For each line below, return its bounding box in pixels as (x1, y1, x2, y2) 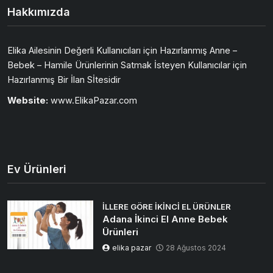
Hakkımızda (7, 5, 70, 19)
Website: (7, 95, 48, 106)
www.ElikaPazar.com (48, 95, 137, 106)
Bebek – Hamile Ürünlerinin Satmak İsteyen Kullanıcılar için (7, 60, 247, 71)
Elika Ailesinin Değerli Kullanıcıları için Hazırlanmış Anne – (7, 45, 237, 56)
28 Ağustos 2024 (166, 243, 227, 253)
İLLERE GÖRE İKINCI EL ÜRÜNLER (102, 202, 232, 212)
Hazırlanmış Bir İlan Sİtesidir (7, 74, 121, 85)
